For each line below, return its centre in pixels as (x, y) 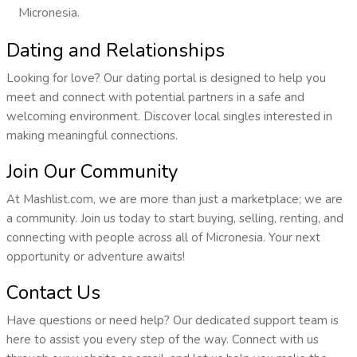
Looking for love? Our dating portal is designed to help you (166, 78)
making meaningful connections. (92, 136)
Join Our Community (92, 172)
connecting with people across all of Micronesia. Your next (163, 238)
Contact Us (53, 293)
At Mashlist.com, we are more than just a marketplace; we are (174, 200)
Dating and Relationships (115, 51)
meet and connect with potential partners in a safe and (155, 98)
